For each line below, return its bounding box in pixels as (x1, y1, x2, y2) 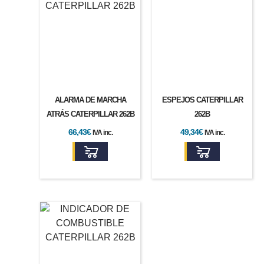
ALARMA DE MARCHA (54, 95, 126, 104)
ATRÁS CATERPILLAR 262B (46, 109, 134, 118)
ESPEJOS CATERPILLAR (161, 95, 243, 104)
